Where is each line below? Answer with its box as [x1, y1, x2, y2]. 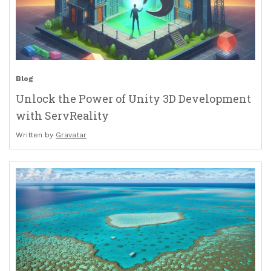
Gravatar [56, 131, 87, 140]
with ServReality [16, 108, 109, 123]
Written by [16, 131, 56, 140]
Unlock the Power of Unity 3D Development [16, 91, 251, 106]
